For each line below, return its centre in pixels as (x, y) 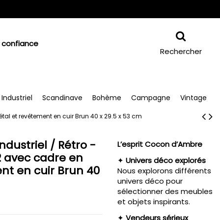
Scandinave (62, 97)
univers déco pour (150, 181)
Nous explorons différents (164, 170)
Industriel (17, 97)
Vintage (193, 97)
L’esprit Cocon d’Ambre (160, 144)
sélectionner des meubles (165, 191)
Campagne (151, 97)
